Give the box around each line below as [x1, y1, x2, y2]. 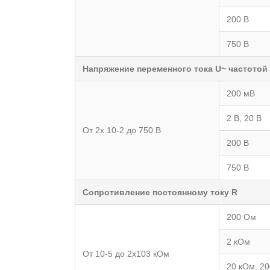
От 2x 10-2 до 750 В [83, 125, 162, 135]
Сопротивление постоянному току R [83, 187, 238, 197]
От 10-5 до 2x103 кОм [83, 248, 170, 259]
